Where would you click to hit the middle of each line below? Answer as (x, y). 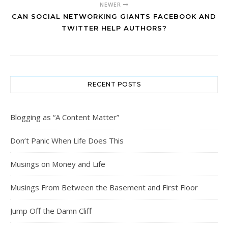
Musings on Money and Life (58, 164)
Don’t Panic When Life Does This (67, 141)
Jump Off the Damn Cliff (51, 211)
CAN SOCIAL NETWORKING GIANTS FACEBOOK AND (114, 17)
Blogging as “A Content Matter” (65, 117)
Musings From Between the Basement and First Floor (104, 188)
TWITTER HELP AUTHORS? (114, 28)
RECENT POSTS (114, 84)
